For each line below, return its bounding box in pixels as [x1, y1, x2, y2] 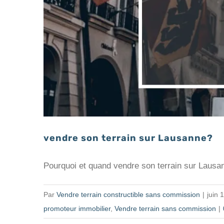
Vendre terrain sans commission [114, 204, 216, 212]
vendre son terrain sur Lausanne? [43, 132, 213, 143]
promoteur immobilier [43, 204, 110, 212]
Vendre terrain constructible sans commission [56, 190, 200, 198]
